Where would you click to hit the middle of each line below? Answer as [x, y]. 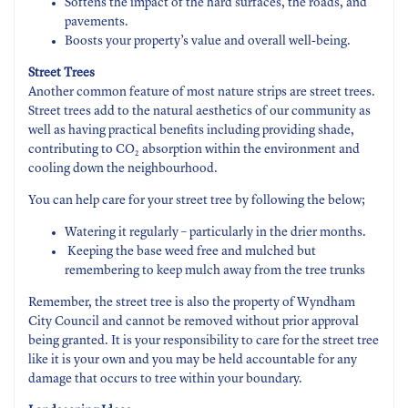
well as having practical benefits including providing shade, [191, 130]
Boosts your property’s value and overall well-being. [208, 41]
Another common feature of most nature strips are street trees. [202, 92]
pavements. [97, 22]
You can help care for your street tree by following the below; [197, 200]
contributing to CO [82, 149]
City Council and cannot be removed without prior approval [194, 321]
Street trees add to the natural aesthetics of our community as [199, 111]
